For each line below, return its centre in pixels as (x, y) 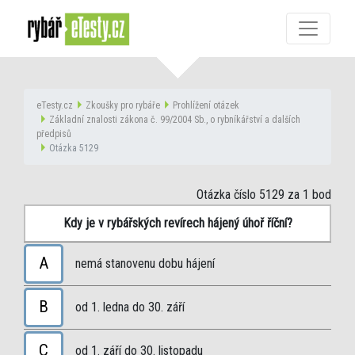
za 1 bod (308, 195)
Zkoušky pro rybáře (123, 106)
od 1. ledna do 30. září (130, 307)
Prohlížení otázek (206, 106)
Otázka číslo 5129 (240, 195)
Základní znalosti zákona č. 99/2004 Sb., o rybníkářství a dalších (175, 120)
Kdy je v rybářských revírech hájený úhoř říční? (177, 223)
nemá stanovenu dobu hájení (145, 264)
